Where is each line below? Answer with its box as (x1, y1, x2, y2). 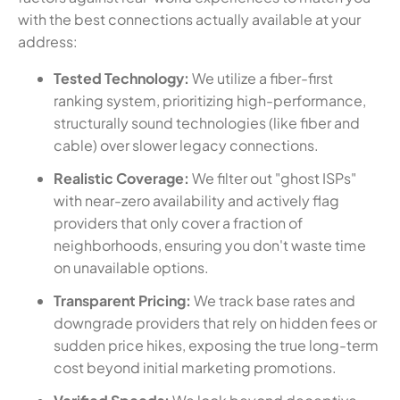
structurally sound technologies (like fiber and (54, 112, 360, 132)
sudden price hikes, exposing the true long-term (54, 335, 379, 354)
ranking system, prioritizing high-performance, (54, 90, 366, 110)
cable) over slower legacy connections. (54, 135, 319, 154)
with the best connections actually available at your (18, 9, 361, 29)
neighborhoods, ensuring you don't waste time (54, 235, 366, 254)
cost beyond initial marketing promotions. (54, 357, 337, 377)
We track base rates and (191, 290, 355, 310)
